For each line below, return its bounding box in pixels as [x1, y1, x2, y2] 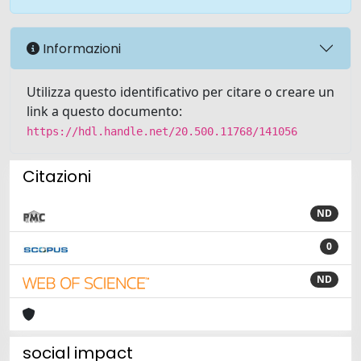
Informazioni [39, 39, 121, 58]
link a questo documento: [27, 102, 182, 120]
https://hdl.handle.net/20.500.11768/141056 [27, 125, 297, 138]
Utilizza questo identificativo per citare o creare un [27, 83, 334, 101]
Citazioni [23, 165, 91, 188]
